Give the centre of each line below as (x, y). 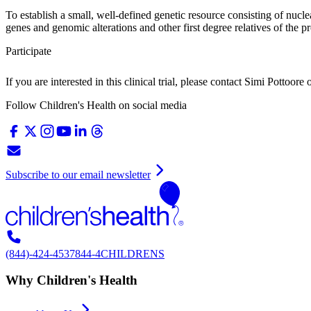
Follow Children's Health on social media (96, 105)
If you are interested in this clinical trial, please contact (124, 81)
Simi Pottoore (274, 81)
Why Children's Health (72, 280)
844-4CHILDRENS (120, 253)
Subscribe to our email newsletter (78, 174)
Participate (28, 51)
